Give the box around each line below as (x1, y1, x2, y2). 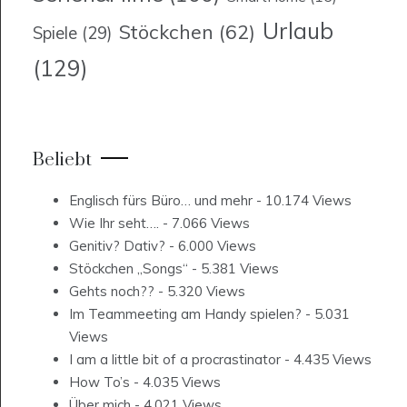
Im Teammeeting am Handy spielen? (69, 305, 302, 323)
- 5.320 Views (154, 283, 245, 301)
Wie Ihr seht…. (69, 214, 159, 233)
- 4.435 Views (281, 351, 372, 369)
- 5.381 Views (188, 260, 279, 278)
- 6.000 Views (165, 237, 256, 255)
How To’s (69, 373, 130, 392)
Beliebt (33, 149, 92, 173)
